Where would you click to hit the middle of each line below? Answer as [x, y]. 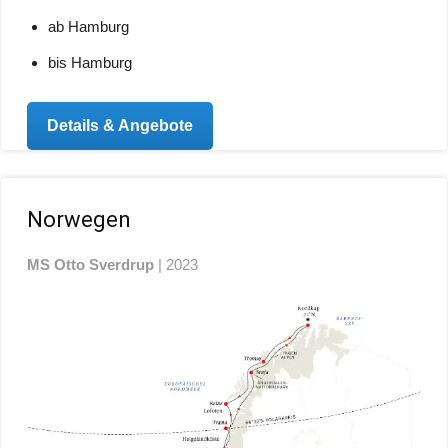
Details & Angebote [120, 126]
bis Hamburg [90, 63]
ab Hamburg [89, 27]
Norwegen [79, 219]
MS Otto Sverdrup [91, 264]
